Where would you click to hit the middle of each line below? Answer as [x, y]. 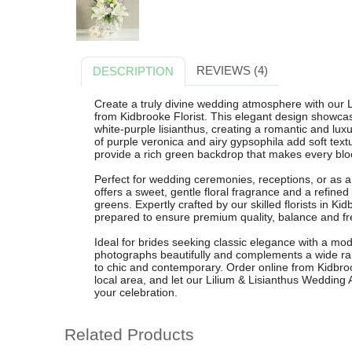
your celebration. [136, 292]
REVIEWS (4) [232, 71]
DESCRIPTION [134, 71]
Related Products [129, 335]
